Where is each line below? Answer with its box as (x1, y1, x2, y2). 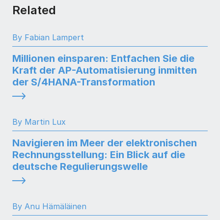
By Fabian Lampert (12, 32, 84, 43)
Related (12, 3, 56, 18)
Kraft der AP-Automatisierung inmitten (12, 64, 197, 77)
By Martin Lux (12, 117, 66, 127)
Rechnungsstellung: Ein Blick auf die (12, 149, 185, 161)
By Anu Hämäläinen (12, 201, 86, 212)
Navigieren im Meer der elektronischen (12, 137, 197, 149)
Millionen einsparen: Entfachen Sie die (12, 53, 194, 65)
